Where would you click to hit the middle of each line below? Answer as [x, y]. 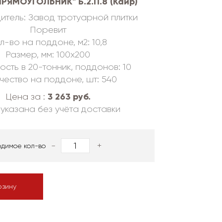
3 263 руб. [69, 97]
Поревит [48, 30]
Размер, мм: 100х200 [48, 55]
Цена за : [26, 97]
